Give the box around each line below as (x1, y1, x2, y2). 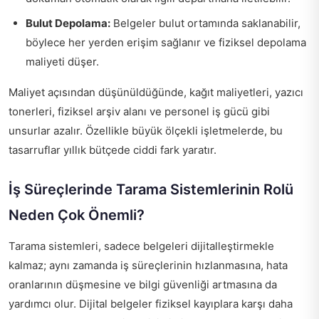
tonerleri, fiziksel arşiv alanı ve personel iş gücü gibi (9, 105, 270, 118)
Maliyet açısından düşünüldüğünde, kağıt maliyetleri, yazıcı (9, 85, 303, 99)
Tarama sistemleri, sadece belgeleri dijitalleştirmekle (9, 239, 274, 253)
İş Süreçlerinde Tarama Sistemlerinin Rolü (9, 181, 293, 198)
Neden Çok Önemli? (9, 206, 145, 224)
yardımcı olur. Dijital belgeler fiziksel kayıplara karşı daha (9, 297, 293, 310)
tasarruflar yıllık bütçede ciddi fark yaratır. (9, 143, 216, 157)
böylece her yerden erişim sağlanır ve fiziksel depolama (26, 36, 306, 49)
